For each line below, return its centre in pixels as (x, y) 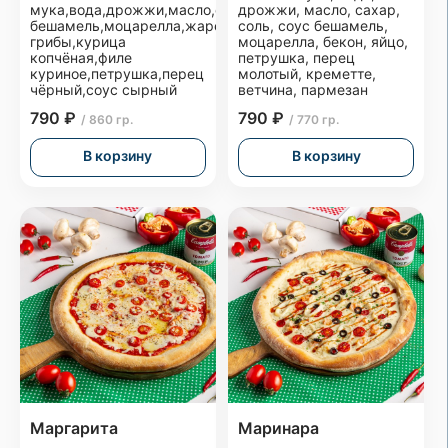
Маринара (279, 427)
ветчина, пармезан (303, 89)
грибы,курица (78, 41)
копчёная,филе (81, 57)
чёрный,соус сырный (103, 89)
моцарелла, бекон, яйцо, (323, 41)
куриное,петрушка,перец (117, 73)
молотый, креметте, (307, 73)
